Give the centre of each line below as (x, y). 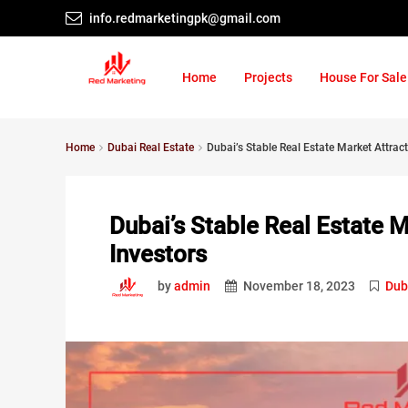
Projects (268, 77)
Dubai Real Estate (151, 148)
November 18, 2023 (298, 286)
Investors (158, 254)
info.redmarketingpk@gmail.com (185, 18)
